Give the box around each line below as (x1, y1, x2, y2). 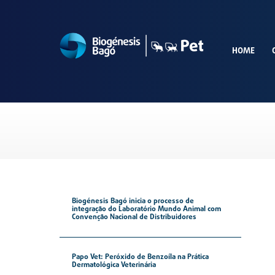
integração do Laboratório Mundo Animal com (71, 206, 221, 214)
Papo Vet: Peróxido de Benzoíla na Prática (71, 254, 209, 261)
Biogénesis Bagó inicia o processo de (71, 198, 194, 206)
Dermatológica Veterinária (71, 261, 156, 269)
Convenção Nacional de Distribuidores (71, 214, 196, 222)
